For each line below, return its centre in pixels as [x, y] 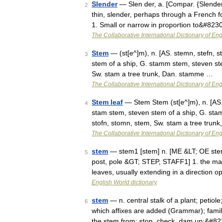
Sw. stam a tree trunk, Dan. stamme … [152, 74]
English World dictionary [124, 182]
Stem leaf [107, 102]
